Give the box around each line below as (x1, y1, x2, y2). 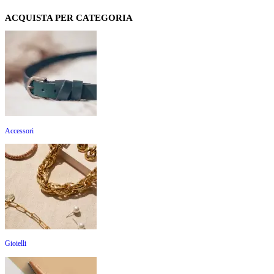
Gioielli (5, 239, 26, 248)
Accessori (5, 126, 34, 135)
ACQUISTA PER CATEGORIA (5, 12, 133, 23)
